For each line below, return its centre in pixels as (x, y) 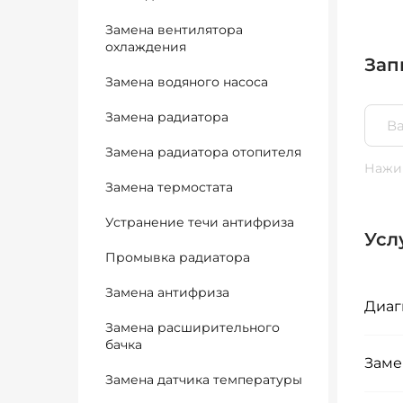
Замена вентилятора (174, 30)
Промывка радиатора (178, 257)
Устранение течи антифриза (200, 222)
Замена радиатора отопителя (203, 152)
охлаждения (146, 47)
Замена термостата (169, 187)
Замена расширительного (193, 327)
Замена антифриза (167, 292)
